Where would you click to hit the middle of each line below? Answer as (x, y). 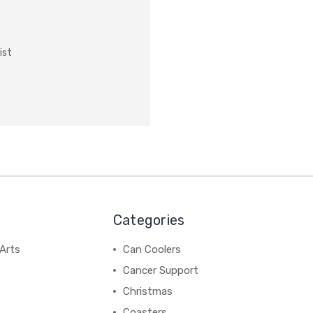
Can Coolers (152, 249)
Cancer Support (160, 270)
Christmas (147, 291)
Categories (149, 220)
